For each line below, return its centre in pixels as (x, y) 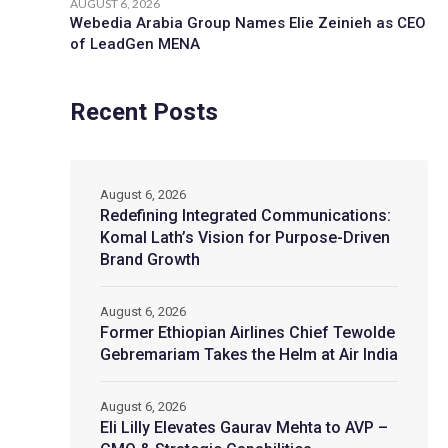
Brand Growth (150, 259)
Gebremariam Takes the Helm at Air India (249, 354)
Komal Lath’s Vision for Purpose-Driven (245, 237)
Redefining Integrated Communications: (245, 215)
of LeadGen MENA (135, 44)
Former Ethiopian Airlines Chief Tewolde (247, 332)
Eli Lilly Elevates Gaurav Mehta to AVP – (244, 427)
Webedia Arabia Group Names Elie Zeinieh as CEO (248, 23)
